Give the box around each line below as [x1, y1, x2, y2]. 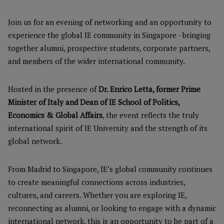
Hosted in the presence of [8, 84, 98, 94]
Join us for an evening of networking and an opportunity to [8, 17, 211, 27]
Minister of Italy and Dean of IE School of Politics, [8, 97, 179, 107]
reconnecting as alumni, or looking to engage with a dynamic [8, 203, 216, 213]
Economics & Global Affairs [8, 110, 102, 120]
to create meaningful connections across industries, [8, 177, 185, 187]
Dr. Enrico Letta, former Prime [98, 84, 200, 94]
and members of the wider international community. [8, 56, 185, 66]
